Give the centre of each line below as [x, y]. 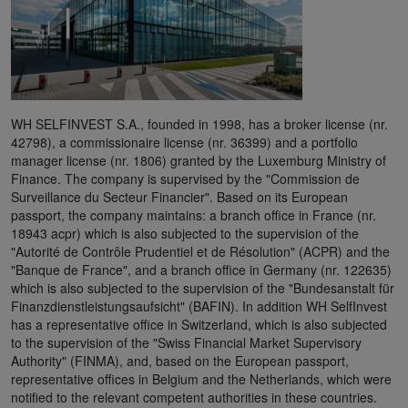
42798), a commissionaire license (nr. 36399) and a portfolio [184, 142]
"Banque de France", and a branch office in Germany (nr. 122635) [201, 269]
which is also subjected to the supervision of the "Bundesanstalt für [203, 287]
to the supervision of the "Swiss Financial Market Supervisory [186, 342]
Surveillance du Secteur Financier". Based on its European [179, 196]
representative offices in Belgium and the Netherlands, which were [201, 378]
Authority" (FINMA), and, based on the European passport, [180, 360]
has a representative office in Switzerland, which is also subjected [199, 324]
